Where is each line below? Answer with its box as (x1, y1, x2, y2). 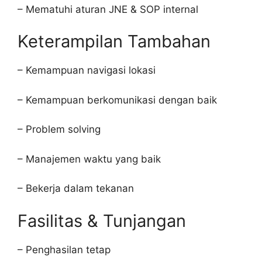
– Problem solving (18, 123, 101, 135)
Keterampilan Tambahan (18, 31, 211, 51)
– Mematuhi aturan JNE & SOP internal (18, 3, 198, 15)
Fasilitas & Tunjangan (18, 210, 186, 231)
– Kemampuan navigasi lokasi (18, 64, 156, 76)
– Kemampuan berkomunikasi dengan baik (18, 94, 217, 106)
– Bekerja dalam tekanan (18, 182, 134, 194)
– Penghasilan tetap (18, 243, 111, 256)
